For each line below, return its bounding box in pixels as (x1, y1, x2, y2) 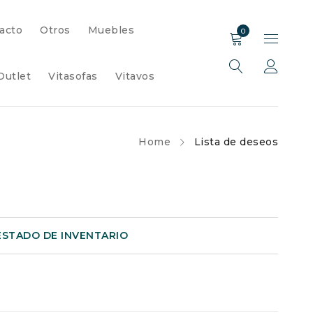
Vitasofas (48, 70, 98, 82)
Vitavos (115, 70, 154, 82)
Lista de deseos (194, 136, 278, 148)
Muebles (87, 24, 134, 36)
